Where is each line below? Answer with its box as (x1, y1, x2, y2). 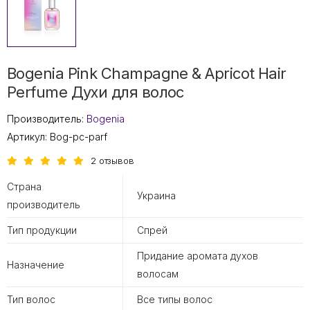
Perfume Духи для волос (7, 82, 184, 101)
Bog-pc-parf (50, 130, 107, 143)
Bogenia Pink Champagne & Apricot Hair (7, 64, 286, 82)
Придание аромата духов (137, 249, 258, 262)
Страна (7, 180, 42, 192)
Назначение (7, 258, 64, 271)
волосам (137, 267, 179, 280)
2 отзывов (91, 154, 134, 166)
